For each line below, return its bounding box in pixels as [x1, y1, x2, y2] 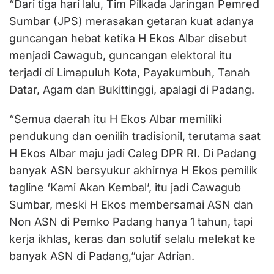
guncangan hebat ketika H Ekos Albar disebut [9, 32, 247, 45]
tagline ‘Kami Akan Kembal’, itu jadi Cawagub [9, 181, 241, 194]
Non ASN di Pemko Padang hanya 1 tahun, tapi [9, 215, 253, 228]
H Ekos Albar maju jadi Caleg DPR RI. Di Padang [9, 147, 256, 160]
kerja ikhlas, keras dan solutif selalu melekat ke [9, 232, 256, 245]
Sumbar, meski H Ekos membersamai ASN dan [9, 198, 253, 211]
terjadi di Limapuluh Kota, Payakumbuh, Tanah [9, 66, 250, 79]
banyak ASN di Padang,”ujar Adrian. [9, 250, 194, 262]
